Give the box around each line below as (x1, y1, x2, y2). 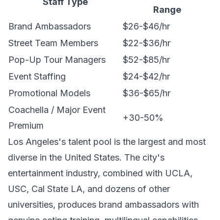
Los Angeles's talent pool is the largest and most (8, 137, 206, 147)
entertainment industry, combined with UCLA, (8, 168, 192, 178)
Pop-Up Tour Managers (8, 55, 106, 65)
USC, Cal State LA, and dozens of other (8, 184, 170, 194)
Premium (8, 120, 44, 131)
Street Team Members (8, 38, 98, 48)
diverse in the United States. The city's (8, 152, 165, 163)
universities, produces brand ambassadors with (8, 199, 199, 210)
